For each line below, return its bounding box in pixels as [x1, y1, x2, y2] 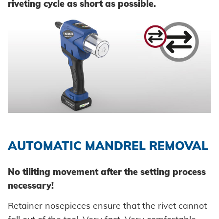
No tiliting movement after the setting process [8, 166, 206, 177]
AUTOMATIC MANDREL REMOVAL [8, 138, 208, 153]
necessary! [8, 179, 54, 191]
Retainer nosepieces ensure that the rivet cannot [8, 200, 207, 212]
